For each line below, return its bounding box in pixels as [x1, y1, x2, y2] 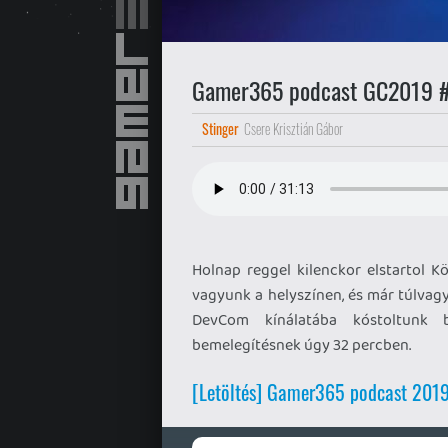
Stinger [202, 118, 239, 139]
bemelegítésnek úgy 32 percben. [192, 333, 411, 356]
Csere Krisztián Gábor [244, 118, 343, 139]
